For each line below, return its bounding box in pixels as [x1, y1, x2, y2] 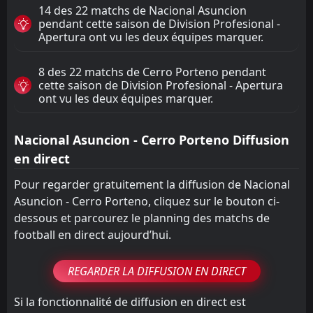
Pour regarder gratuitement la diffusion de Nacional [14, 176, 290, 192]
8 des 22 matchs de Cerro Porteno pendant [38, 64, 266, 80]
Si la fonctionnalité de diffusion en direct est [14, 293, 246, 310]
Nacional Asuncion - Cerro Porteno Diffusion [14, 131, 289, 148]
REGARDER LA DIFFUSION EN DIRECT [67, 263, 246, 279]
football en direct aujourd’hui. [14, 226, 171, 242]
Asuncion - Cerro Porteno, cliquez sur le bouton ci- [14, 193, 279, 209]
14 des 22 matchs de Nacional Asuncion [38, 2, 247, 18]
